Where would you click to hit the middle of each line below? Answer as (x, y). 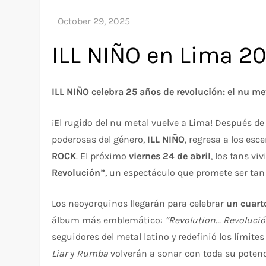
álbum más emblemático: (109, 220)
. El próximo (103, 156)
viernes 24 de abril (170, 156)
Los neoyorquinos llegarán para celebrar (139, 203)
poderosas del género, (100, 139)
